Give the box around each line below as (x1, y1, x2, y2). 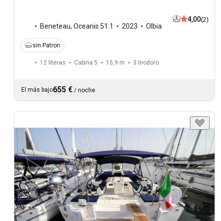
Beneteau (40, 22, 71, 30)
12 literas (40, 59, 66, 66)
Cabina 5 (74, 59, 98, 66)
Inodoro (138, 59, 159, 66)
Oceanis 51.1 (74, 22, 113, 30)
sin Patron (33, 41, 60, 49)
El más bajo (21, 86, 53, 93)
